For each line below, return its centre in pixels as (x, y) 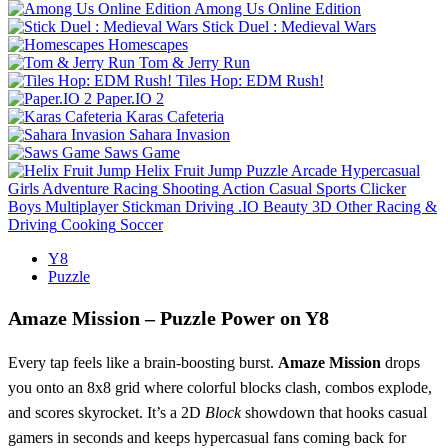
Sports (336, 188)
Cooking (88, 224)
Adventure (75, 188)
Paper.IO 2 (130, 98)
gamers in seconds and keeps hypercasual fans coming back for (207, 437)
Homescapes (148, 44)
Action (243, 188)
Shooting (190, 188)
